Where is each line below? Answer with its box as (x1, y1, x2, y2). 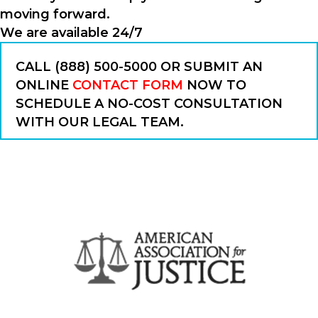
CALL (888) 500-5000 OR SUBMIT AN (16, 58, 263, 75)
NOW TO (183, 77, 246, 93)
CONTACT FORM (72, 77, 183, 93)
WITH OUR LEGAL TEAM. (16, 114, 184, 130)
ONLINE (16, 77, 72, 93)
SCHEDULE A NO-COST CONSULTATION (16, 95, 283, 111)
